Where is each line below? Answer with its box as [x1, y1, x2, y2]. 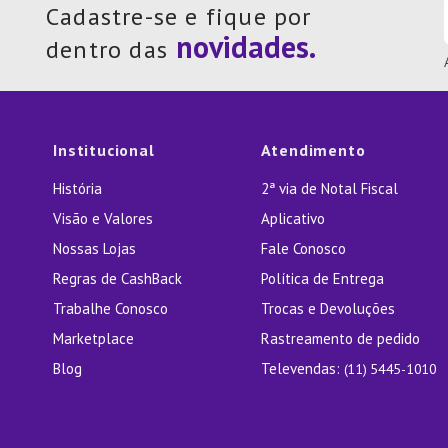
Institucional [53, 140, 155, 161]
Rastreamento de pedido [260, 329, 420, 349]
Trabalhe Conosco [53, 299, 169, 319]
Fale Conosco [260, 239, 346, 259]
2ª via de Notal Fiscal [260, 179, 398, 199]
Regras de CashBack [53, 269, 183, 289]
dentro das [46, 33, 168, 65]
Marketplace [53, 329, 135, 349]
